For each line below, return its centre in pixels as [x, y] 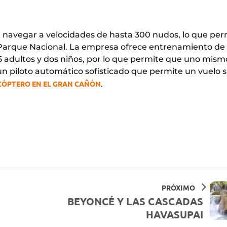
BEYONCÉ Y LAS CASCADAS [135, 201]
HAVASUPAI [175, 214]
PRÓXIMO [178, 187]
